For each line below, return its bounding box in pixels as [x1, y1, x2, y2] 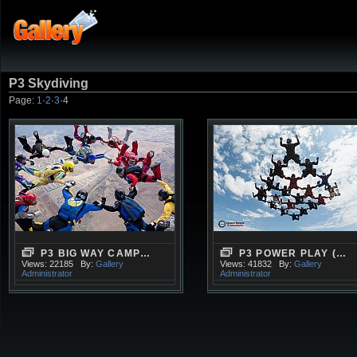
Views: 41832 [219, 259, 272, 269]
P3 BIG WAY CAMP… [41, 248, 151, 259]
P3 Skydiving [9, 76, 88, 90]
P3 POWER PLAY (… [238, 248, 347, 259]
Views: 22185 [22, 259, 73, 269]
